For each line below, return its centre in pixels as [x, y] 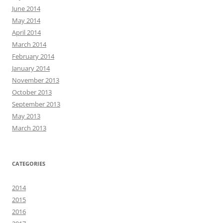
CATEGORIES [29, 164]
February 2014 [33, 56]
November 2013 [36, 80]
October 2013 [32, 92]
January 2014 [31, 68]
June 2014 [26, 8]
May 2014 [26, 20]
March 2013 [29, 128]
